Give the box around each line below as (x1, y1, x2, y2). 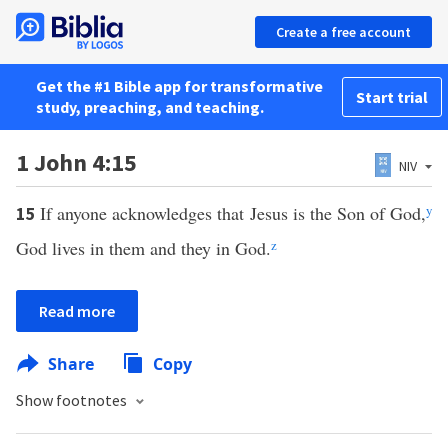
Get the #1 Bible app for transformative (36, 76, 323, 96)
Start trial (356, 87, 428, 107)
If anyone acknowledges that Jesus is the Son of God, (40, 201, 427, 225)
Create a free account (276, 23, 411, 41)
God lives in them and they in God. (16, 236, 271, 260)
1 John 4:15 (16, 147, 137, 178)
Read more (39, 301, 115, 321)
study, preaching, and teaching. (36, 97, 264, 117)
